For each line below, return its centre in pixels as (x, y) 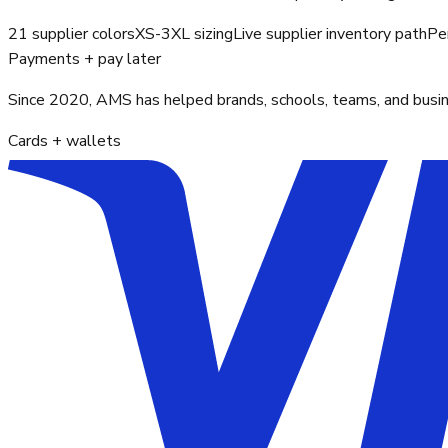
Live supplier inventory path (330, 34)
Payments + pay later (84, 59)
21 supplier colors (71, 34)
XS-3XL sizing (184, 34)
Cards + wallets (64, 141)
